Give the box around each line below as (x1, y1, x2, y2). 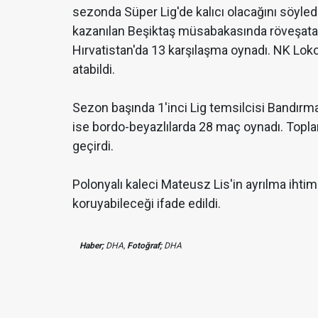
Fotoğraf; (127, 240, 162, 251)
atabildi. (72, 61, 115, 77)
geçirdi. (72, 138, 114, 153)
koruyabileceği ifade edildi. (72, 195, 221, 211)
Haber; (79, 240, 104, 251)
